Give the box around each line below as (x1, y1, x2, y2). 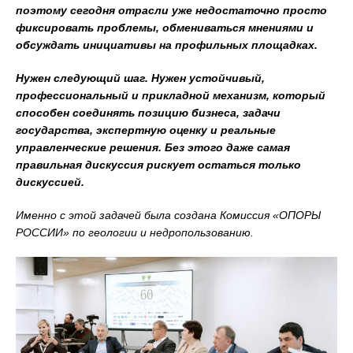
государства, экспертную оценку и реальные (16, 124, 276, 136)
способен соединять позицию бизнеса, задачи (16, 106, 281, 119)
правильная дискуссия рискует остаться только (16, 158, 301, 171)
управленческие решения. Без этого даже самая (16, 141, 290, 154)
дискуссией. (16, 176, 84, 188)
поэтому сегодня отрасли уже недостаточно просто (16, 4, 327, 17)
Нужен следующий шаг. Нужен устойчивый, (16, 72, 265, 84)
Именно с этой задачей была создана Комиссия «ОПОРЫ (16, 209, 321, 221)
